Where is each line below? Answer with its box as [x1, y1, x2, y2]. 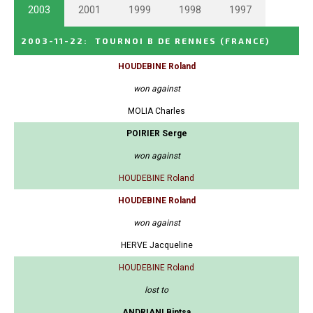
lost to [145, 285, 168, 296]
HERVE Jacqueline [120, 240, 193, 251]
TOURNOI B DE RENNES [95, 36, 217, 46]
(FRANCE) [220, 36, 270, 46]
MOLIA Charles [128, 106, 185, 117]
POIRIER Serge [126, 129, 187, 139]
